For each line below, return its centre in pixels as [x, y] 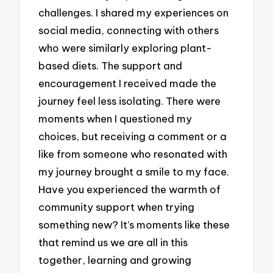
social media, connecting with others [129, 30]
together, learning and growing [115, 260]
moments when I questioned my [115, 119]
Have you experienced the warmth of [130, 190]
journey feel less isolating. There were [130, 101]
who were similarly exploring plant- [126, 48]
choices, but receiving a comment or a [133, 136]
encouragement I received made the [128, 83]
